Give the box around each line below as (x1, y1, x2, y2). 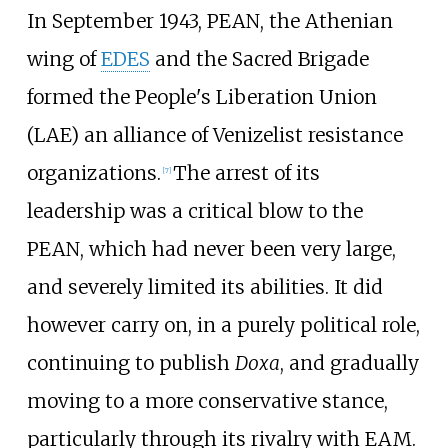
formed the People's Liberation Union (26, 84, 377, 109)
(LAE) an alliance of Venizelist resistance (26, 122, 403, 147)
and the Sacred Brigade (149, 46, 369, 71)
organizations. (26, 160, 161, 185)
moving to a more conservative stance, (26, 388, 388, 413)
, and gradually (279, 350, 419, 375)
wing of (26, 46, 101, 71)
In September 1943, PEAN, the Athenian (26, 8, 393, 33)
